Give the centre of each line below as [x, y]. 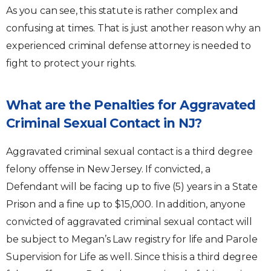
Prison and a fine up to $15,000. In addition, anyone [126, 204]
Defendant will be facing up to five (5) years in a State [132, 187]
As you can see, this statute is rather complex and [122, 11]
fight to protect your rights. [71, 63]
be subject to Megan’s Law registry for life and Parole [132, 239]
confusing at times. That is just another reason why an [133, 28]
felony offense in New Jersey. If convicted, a [108, 169]
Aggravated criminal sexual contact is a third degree [129, 152]
